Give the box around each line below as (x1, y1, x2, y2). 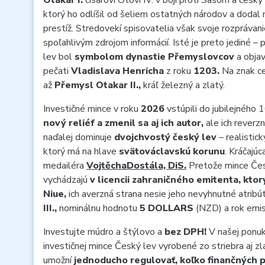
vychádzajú (43, 173, 90, 186)
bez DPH (164, 225, 204, 238)
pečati (43, 64, 71, 77)
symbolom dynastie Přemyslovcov (75, 50, 237, 63)
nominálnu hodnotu (57, 202, 140, 215)
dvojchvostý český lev (114, 131, 219, 144)
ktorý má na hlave (43, 145, 119, 158)
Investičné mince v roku (43, 102, 141, 115)
